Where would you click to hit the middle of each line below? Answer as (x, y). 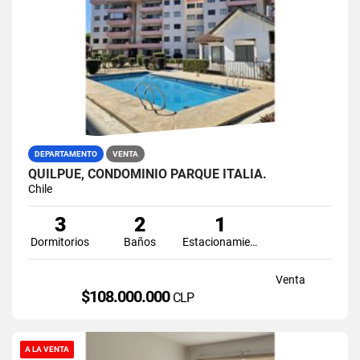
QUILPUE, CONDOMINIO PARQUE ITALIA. (147, 174)
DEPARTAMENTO (66, 153)
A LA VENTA (47, 349)
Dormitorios (60, 241)
